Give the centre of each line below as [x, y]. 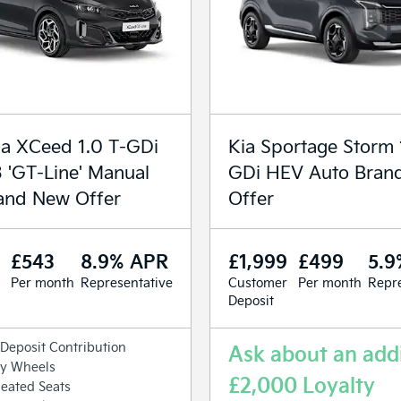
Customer [258, 282]
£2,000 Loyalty [302, 384]
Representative [127, 282]
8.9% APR [124, 260]
